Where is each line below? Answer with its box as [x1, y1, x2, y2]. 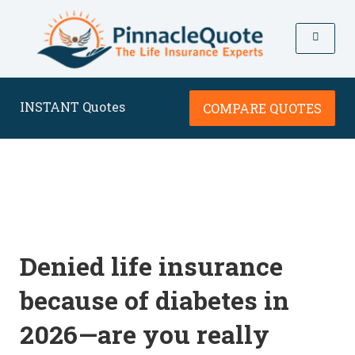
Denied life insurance [20, 248, 283, 283]
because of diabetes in [20, 282, 289, 317]
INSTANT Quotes [20, 97, 125, 115]
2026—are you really [20, 316, 269, 351]
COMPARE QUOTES [203, 99, 322, 116]
